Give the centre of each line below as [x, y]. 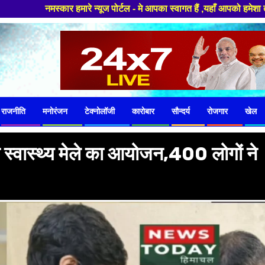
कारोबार [143, 112]
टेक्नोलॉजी [100, 112]
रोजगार [217, 112]
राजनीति [13, 112]
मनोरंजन [55, 112]
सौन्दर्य [181, 112]
